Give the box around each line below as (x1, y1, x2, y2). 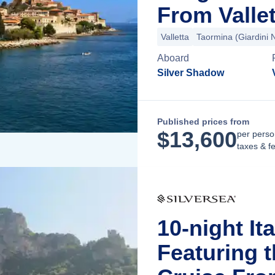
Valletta (161, 32, 189, 42)
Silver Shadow (157, 68, 224, 78)
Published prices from (157, 117, 249, 126)
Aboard (157, 53, 189, 63)
